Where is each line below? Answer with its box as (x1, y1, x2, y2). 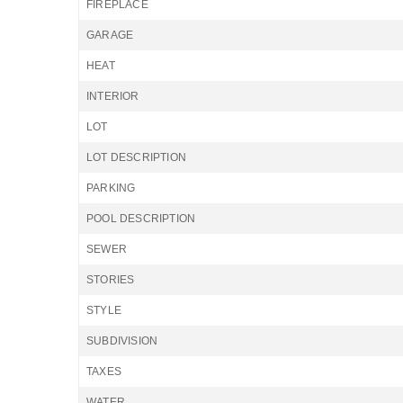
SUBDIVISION (86, 335, 158, 347)
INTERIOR (86, 90, 139, 103)
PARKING (86, 182, 136, 194)
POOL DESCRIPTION (86, 212, 196, 225)
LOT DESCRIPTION (86, 151, 186, 164)
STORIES (86, 273, 135, 286)
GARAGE (86, 29, 134, 41)
